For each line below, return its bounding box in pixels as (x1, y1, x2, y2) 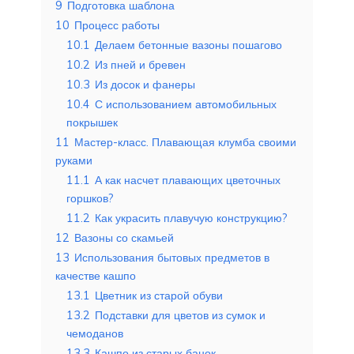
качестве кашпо (55, 268, 136, 283)
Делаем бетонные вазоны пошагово (95, 37, 282, 52)
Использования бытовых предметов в (74, 250, 269, 265)
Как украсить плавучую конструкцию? (95, 210, 288, 225)
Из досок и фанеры (95, 77, 195, 92)
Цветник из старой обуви (95, 288, 223, 303)
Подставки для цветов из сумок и (95, 307, 265, 322)
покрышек (66, 115, 118, 130)
